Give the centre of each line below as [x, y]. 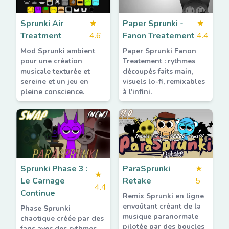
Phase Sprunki [45, 208]
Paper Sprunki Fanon [159, 51]
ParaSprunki [146, 169]
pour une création [51, 61]
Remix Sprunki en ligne [163, 196]
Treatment [41, 36]
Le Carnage [43, 181]
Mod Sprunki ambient [58, 51]
